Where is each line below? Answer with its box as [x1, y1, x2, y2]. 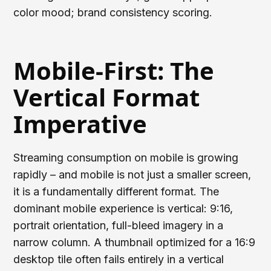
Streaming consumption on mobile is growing [13, 151, 239, 164]
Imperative [13, 106, 148, 140]
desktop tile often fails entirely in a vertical [13, 252, 224, 266]
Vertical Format [13, 80, 200, 114]
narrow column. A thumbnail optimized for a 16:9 [13, 235, 256, 249]
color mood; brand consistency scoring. [13, 5, 213, 19]
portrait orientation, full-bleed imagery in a [13, 218, 224, 232]
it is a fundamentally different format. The [13, 184, 220, 198]
